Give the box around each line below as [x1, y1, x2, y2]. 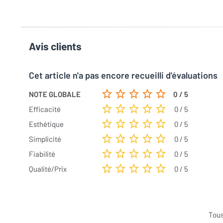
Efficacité [29, 105, 61, 114]
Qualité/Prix [29, 164, 67, 174]
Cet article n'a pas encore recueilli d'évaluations [29, 70, 218, 81]
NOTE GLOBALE [29, 90, 81, 99]
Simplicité [29, 134, 61, 144]
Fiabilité [29, 149, 55, 159]
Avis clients [29, 40, 82, 53]
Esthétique [29, 119, 64, 129]
